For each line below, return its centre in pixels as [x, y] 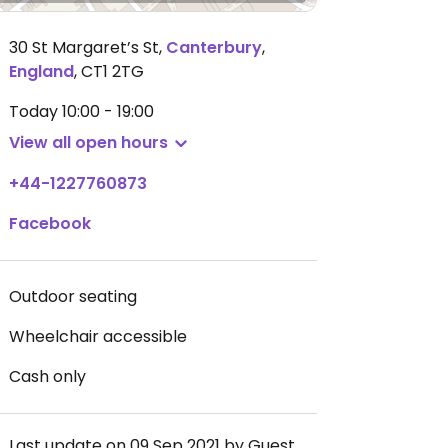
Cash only [47, 376]
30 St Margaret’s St [84, 47]
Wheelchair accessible [98, 336]
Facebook [50, 223]
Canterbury [214, 47]
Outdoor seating [73, 296]
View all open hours [88, 142]
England [41, 71]
